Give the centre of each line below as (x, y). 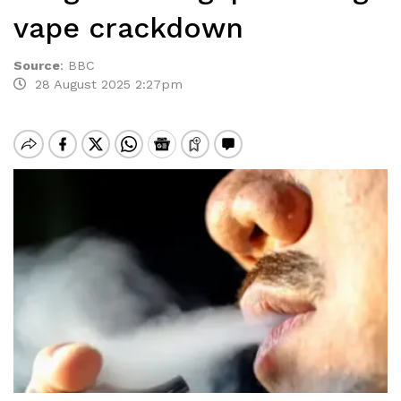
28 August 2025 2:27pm (104, 84)
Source (37, 65)
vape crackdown (128, 28)
